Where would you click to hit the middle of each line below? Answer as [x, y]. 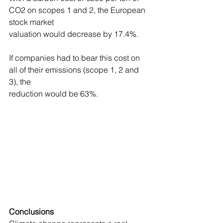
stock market [31, 22]
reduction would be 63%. [54, 94]
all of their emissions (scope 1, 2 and [75, 70]
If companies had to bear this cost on [75, 58]
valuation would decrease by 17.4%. [74, 34]
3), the [20, 82]
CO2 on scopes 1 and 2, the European [78, 10]
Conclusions [31, 211]
